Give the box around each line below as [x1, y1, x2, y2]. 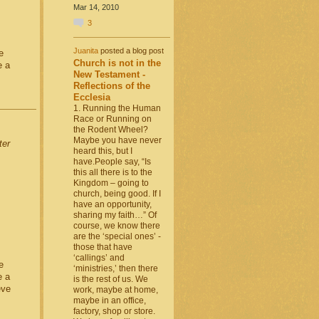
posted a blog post [98, 46, 164, 55]
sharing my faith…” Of [73, 210, 157, 221]
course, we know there [73, 221, 160, 231]
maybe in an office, [73, 296, 146, 306]
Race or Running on [73, 114, 152, 125]
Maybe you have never [73, 135, 162, 146]
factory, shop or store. [73, 306, 155, 317]
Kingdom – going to [73, 178, 149, 189]
